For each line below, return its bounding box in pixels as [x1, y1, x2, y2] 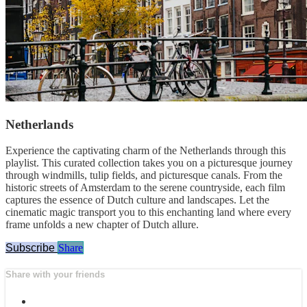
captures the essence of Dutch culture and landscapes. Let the [5, 194, 269, 206]
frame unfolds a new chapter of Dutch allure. [5, 219, 199, 231]
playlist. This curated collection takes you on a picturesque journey [5, 157, 293, 169]
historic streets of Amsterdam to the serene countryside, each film [5, 182, 285, 194]
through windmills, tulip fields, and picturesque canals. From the [5, 169, 282, 182]
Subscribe [5, 242, 58, 254]
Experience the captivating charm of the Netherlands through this [5, 145, 286, 157]
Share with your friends [5, 269, 105, 280]
